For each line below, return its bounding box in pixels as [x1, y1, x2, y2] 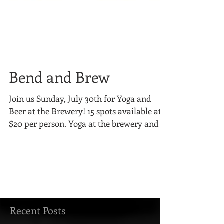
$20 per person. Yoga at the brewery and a [9, 185, 165, 196]
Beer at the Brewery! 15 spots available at [9, 173, 161, 184]
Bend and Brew [9, 134, 110, 154]
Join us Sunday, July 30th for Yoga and [9, 160, 151, 171]
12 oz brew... [9, 198, 52, 209]
